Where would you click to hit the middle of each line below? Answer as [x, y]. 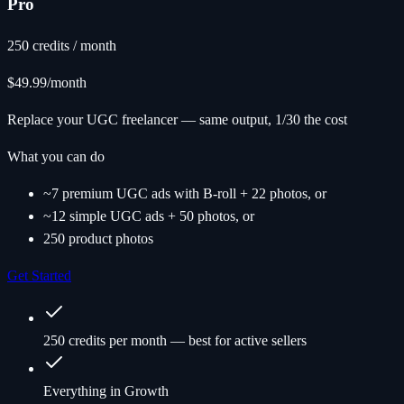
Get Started [39, 275]
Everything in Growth [106, 390]
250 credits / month [62, 45]
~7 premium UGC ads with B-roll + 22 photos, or [185, 193]
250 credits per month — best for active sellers [175, 340]
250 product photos [98, 238]
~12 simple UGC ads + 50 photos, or [149, 216]
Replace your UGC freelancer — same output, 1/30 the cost [177, 119]
